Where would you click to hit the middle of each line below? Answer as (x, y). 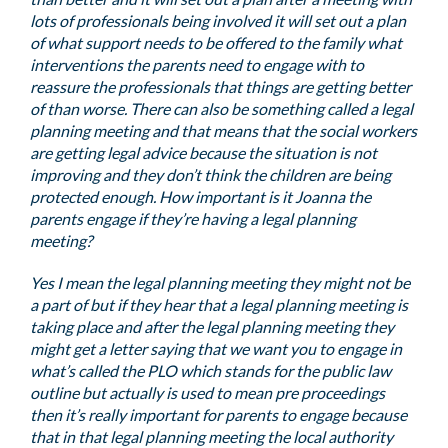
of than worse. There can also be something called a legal (221, 108)
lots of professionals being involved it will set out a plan (218, 20)
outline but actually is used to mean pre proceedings (207, 392)
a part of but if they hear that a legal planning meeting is (219, 304)
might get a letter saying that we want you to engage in (216, 348)
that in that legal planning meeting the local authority (211, 436)
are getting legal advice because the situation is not (203, 152)
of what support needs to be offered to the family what (216, 42)
